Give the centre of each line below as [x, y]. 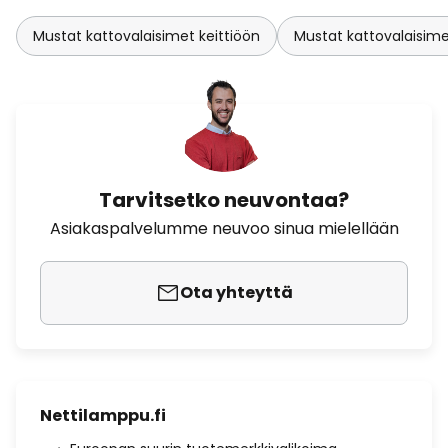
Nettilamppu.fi [103, 415]
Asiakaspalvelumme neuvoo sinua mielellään [224, 228]
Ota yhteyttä [236, 292]
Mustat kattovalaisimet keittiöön [146, 36]
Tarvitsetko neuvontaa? [224, 200]
